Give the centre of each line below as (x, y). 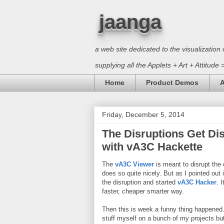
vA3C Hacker (197, 182)
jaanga (130, 22)
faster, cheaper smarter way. (143, 191)
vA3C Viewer (134, 164)
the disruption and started (140, 182)
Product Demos (172, 83)
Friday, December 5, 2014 (143, 114)
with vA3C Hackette (152, 146)
